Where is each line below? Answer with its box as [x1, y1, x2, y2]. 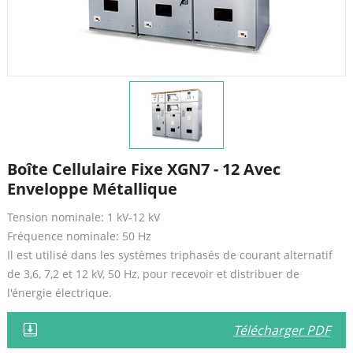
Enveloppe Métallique [6, 177, 177, 199]
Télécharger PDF [233, 321, 331, 339]
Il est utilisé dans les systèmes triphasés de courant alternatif [6, 247, 333, 262]
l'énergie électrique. [6, 284, 112, 300]
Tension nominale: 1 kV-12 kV [6, 209, 160, 225]
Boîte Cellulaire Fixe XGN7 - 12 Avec [6, 158, 281, 180]
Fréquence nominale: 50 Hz [6, 228, 151, 243]
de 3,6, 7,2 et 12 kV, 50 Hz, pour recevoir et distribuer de [6, 266, 299, 281]
